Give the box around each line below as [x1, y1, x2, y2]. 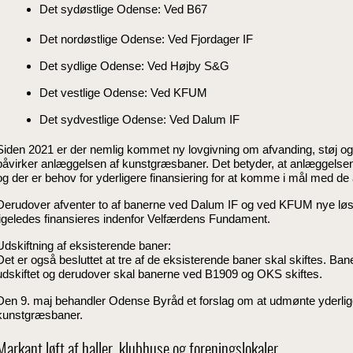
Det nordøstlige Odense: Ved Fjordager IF [39, 32, 253, 46]
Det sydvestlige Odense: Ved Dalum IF [39, 112, 240, 126]
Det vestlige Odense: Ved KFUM [39, 85, 207, 99]
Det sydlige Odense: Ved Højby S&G [39, 58, 229, 72]
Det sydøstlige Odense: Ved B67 [39, 2, 207, 16]
